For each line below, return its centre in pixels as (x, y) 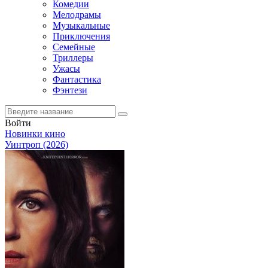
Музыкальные (81, 25)
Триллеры (73, 58)
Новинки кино (35, 134)
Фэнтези (70, 90)
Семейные (74, 47)
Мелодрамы (77, 15)
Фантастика (77, 79)
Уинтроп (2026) (36, 144)
